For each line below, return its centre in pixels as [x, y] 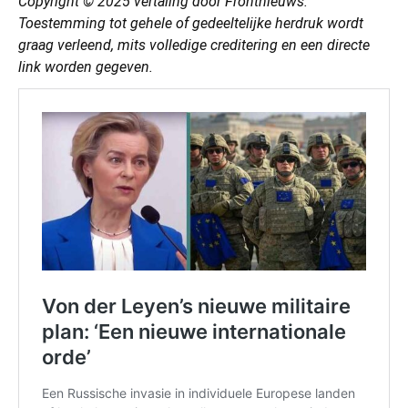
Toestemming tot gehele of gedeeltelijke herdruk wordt [191, 23]
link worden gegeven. [86, 66]
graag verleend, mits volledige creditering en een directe [194, 45]
